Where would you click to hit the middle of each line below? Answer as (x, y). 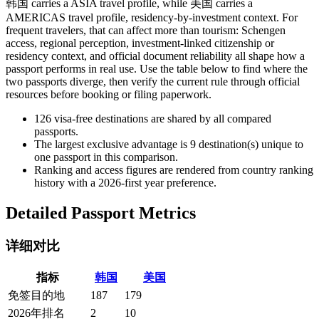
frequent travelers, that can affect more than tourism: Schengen (146, 30)
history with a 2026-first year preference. (125, 182)
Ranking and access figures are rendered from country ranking (174, 169)
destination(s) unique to (251, 144)
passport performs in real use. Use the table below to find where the (157, 68)
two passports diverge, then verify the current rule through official (153, 81)
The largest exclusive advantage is (111, 144)
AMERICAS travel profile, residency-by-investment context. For (152, 17)
